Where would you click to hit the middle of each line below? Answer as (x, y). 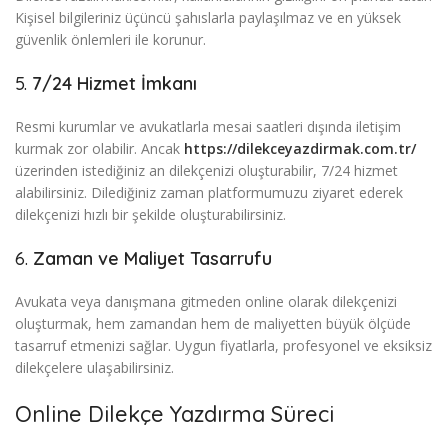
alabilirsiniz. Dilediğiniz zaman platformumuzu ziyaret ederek (209, 192)
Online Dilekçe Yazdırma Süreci (174, 413)
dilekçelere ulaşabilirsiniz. (94, 367)
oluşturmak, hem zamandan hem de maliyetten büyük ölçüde (213, 323)
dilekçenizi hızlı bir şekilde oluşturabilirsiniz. (150, 214)
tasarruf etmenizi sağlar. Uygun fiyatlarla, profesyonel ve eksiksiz (223, 345)
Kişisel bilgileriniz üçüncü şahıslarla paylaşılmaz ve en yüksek (208, 17)
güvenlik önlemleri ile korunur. (110, 39)
